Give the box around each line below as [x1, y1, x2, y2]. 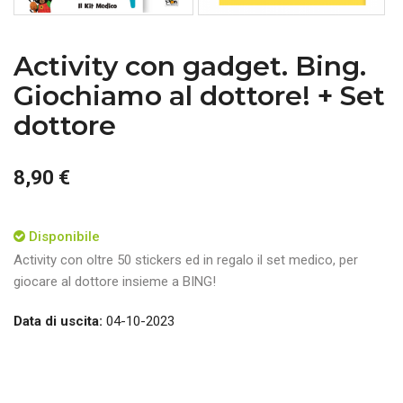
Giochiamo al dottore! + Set [13, 79, 385, 113]
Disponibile [29, 228, 100, 246]
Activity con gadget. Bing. [13, 49, 366, 84]
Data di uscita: [13, 313, 103, 330]
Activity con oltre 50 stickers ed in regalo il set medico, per [13, 252, 358, 269]
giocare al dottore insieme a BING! [13, 273, 216, 291]
